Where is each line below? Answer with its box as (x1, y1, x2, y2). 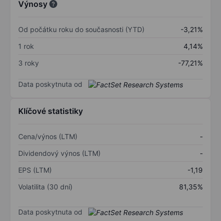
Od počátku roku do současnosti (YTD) (18, 25, 145, 34)
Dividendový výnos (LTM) (18, 149, 101, 158)
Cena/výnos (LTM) (18, 132, 77, 141)
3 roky (18, 58, 39, 67)
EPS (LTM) (18, 166, 52, 175)
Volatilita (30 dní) (18, 183, 73, 191)
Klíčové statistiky (18, 106, 83, 116)
